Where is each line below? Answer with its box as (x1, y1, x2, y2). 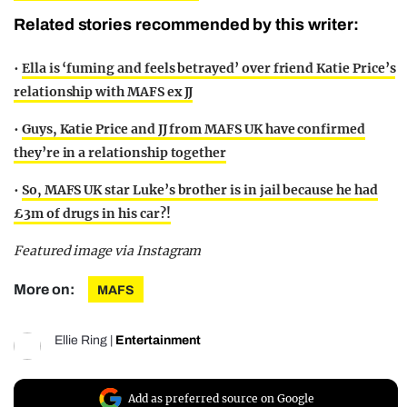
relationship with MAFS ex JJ (14, 84, 194, 101)
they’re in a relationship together (14, 144, 227, 162)
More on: (14, 282, 77, 298)
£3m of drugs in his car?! (14, 205, 171, 223)
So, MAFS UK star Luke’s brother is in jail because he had (21, 182, 378, 199)
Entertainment (115, 333, 201, 348)
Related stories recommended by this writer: (14, 15, 359, 35)
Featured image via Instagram (14, 243, 202, 260)
